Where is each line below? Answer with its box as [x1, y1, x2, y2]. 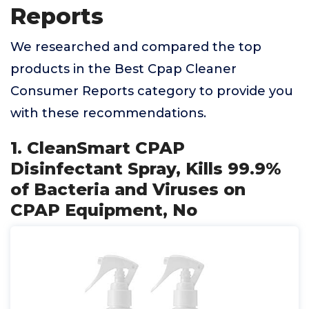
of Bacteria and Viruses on [10, 179, 246, 199]
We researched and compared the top [10, 39, 261, 54]
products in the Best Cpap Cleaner [10, 61, 237, 77]
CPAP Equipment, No [10, 200, 197, 220]
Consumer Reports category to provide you [10, 83, 293, 99]
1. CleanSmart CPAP [10, 138, 185, 158]
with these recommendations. [10, 106, 206, 121]
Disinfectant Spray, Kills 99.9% [10, 159, 281, 179]
